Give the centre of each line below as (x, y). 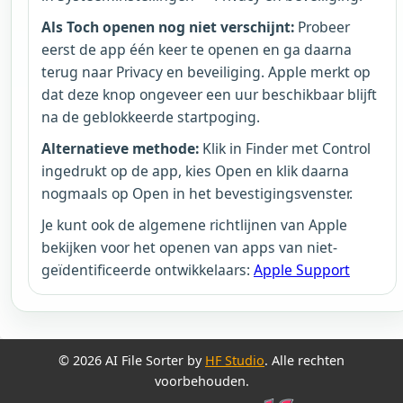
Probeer (322, 27)
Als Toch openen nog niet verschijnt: (168, 27)
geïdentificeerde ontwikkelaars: (148, 269)
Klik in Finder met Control (285, 148)
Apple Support (302, 269)
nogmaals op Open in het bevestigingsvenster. (197, 193)
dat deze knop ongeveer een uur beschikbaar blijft (209, 94)
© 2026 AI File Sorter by (132, 360)
